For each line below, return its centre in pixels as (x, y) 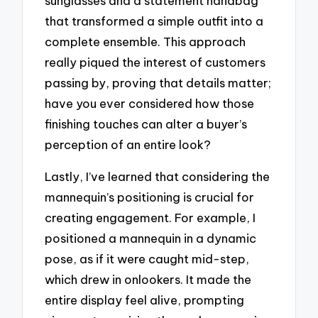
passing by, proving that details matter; (158, 83)
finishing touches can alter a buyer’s (146, 124)
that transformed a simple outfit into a (154, 21)
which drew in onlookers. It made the (148, 279)
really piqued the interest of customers (155, 62)
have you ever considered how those (150, 104)
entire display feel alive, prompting (145, 300)
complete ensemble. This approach (146, 42)
